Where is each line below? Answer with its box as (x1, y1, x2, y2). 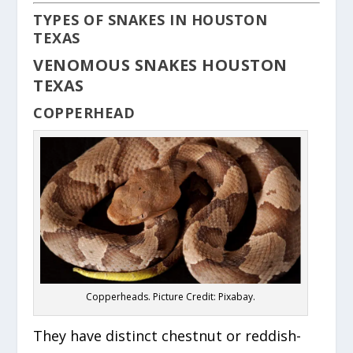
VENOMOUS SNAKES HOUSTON (33, 54, 288, 76)
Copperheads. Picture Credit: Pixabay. (86, 289, 256, 303)
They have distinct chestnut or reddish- (33, 325, 302, 345)
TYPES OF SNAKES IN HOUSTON (33, 9, 268, 29)
